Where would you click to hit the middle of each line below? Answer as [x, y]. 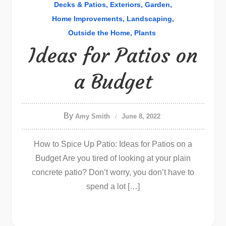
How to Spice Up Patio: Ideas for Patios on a [113, 144]
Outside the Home [99, 33]
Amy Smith [92, 116]
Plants [145, 33]
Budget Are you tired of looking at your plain [113, 158]
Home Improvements [87, 19]
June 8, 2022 [141, 116]
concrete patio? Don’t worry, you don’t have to [113, 172]
